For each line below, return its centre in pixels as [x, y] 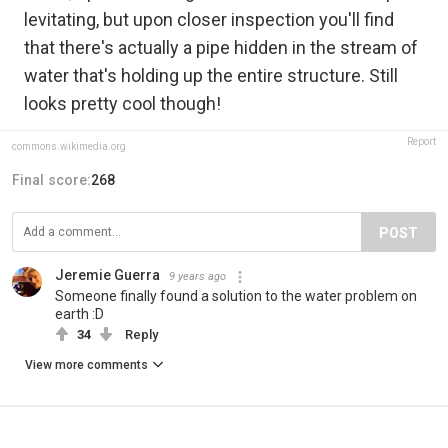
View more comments [86, 364]
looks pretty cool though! [122, 103]
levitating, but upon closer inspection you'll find [209, 19]
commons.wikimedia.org [69, 146]
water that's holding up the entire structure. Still [211, 75]
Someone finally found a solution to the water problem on [236, 295]
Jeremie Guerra [107, 274]
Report [421, 141]
